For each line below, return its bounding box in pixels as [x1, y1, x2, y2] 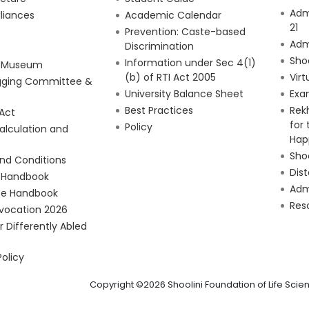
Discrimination [124, 39, 194, 53]
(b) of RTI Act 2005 [124, 70, 216, 84]
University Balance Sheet [124, 86, 243, 101]
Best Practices [124, 103, 193, 117]
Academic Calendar [124, 8, 221, 22]
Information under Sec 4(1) [124, 55, 256, 70]
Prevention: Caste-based [124, 24, 246, 39]
